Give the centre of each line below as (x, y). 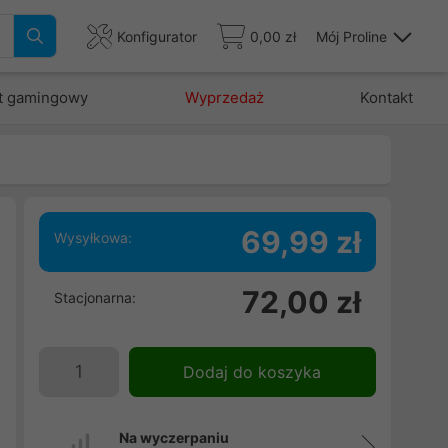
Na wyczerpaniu (173, 437)
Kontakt (386, 97)
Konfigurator (157, 36)
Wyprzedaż (224, 97)
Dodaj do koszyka (252, 372)
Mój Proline (351, 36)
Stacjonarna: (94, 297)
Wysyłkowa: (92, 237)
